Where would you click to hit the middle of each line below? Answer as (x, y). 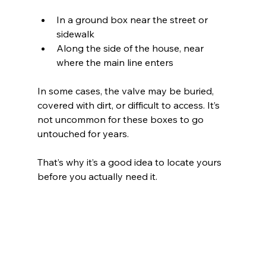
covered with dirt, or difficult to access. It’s (129, 105)
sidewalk (76, 34)
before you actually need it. (97, 176)
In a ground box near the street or (133, 20)
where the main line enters (116, 62)
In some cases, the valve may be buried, (126, 91)
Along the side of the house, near (131, 48)
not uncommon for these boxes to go (121, 119)
